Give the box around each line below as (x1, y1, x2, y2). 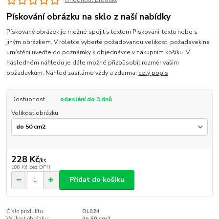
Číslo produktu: (6, 207, 45, 215)
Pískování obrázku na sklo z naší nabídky (6, 11, 171, 23)
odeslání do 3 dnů (60, 95, 112, 103)
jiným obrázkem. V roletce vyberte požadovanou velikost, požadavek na (6, 38, 210, 46)
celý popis (138, 68, 169, 77)
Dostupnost (11, 95, 45, 103)
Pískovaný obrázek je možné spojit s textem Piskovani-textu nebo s (6, 27, 198, 36)
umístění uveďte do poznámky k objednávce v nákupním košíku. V (6, 48, 190, 56)
